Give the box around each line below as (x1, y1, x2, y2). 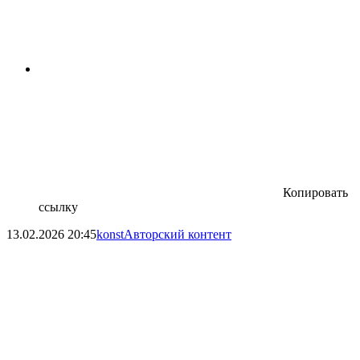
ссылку (39, 200, 78, 215)
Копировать (283, 186, 348, 200)
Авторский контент (124, 227, 231, 242)
